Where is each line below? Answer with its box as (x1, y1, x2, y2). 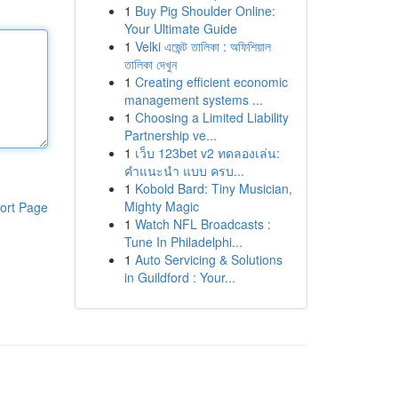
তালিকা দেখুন (123, 55, 177, 73)
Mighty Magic (123, 197, 199, 215)
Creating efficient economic (134, 73, 288, 91)
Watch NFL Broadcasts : (134, 215, 271, 233)
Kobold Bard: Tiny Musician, (134, 179, 292, 197)
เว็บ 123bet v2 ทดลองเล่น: (134, 144, 280, 162)
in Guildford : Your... (123, 268, 235, 286)
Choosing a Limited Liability (134, 108, 289, 126)
